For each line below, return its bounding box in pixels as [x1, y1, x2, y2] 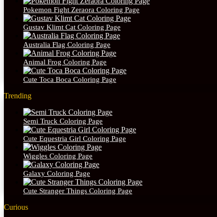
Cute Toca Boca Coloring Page [23, 76, 116, 84]
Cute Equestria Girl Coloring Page [23, 135, 126, 143]
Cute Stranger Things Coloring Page [23, 187, 132, 195]
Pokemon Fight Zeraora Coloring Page [23, 6, 139, 14]
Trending [4, 92, 31, 100]
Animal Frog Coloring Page [23, 58, 107, 66]
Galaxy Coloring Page [23, 170, 90, 178]
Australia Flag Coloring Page [23, 41, 110, 49]
